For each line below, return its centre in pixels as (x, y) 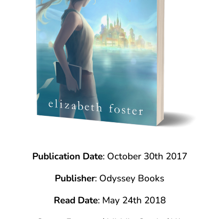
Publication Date (67, 156)
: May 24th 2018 (131, 200)
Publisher (75, 178)
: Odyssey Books (130, 178)
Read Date (76, 200)
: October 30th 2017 (145, 156)
